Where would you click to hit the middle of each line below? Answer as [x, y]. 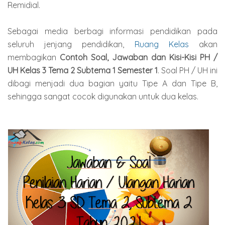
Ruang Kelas [161, 44]
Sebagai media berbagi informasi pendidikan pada [113, 31]
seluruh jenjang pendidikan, [71, 44]
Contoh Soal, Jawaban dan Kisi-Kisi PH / [139, 57]
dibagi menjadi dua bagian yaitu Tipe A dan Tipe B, [113, 83]
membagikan [34, 57]
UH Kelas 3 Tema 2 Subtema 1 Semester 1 [83, 70]
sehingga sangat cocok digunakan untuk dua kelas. [103, 96]
